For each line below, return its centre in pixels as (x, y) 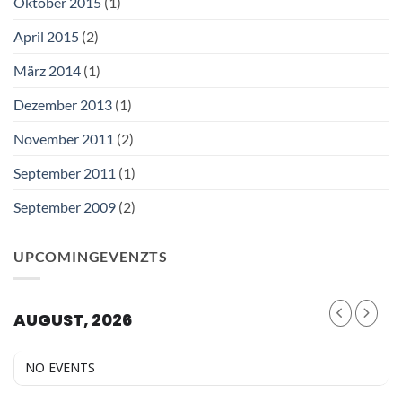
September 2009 (65, 207)
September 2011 (65, 173)
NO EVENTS (60, 367)
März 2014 (47, 71)
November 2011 (64, 139)
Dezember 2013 (63, 105)
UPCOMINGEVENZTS (91, 257)
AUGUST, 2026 (73, 320)
